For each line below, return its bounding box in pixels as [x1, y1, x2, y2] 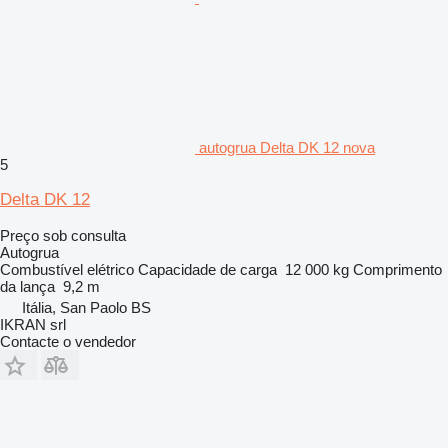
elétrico [87, 260, 134, 278]
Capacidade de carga [138, 260, 277, 278]
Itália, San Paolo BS [22, 298, 151, 316]
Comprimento [353, 260, 442, 278]
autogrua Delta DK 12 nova [199, 138, 375, 156]
